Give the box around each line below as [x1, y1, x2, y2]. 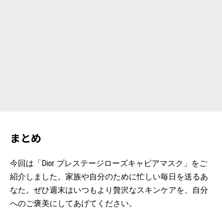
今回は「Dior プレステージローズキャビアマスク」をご [10, 158, 207, 168]
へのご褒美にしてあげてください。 [10, 198, 137, 208]
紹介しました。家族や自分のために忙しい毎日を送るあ [10, 171, 208, 181]
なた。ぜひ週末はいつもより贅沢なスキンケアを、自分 [10, 185, 208, 195]
